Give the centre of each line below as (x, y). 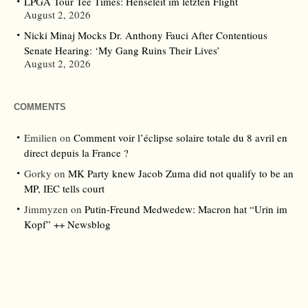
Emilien (41, 138)
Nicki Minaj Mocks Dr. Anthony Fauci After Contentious (146, 35)
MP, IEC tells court (64, 189)
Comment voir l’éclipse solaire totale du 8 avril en (180, 138)
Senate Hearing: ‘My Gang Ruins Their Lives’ (122, 51)
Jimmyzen (46, 209)
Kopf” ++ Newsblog (67, 224)
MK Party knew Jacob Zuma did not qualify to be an (181, 174)
